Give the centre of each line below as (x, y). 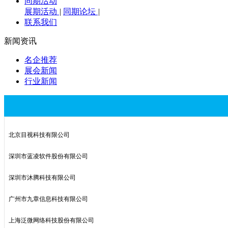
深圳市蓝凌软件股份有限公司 (48, 156)
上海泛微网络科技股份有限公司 (51, 220)
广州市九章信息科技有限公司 (48, 199)
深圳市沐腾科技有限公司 (42, 178)
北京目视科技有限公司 (39, 135)
